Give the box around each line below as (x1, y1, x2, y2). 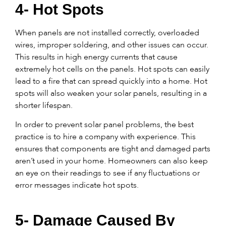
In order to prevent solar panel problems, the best (15, 120, 194, 130)
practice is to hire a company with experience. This (15, 132, 196, 142)
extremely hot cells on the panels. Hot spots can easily (15, 64, 209, 74)
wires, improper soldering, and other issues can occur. (15, 39, 208, 49)
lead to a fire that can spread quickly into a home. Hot (15, 76, 207, 86)
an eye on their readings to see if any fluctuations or (15, 168, 200, 178)
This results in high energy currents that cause (15, 51, 178, 62)
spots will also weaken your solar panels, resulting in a (15, 88, 207, 98)
